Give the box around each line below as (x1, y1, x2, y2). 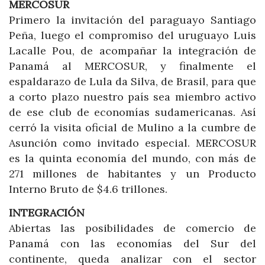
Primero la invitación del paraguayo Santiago (9, 13, 256, 27)
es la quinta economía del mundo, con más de (9, 151, 256, 166)
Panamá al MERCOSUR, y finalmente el (9, 59, 256, 73)
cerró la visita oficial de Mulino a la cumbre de (9, 121, 256, 135)
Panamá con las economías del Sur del (9, 236, 256, 250)
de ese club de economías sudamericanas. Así (9, 105, 256, 119)
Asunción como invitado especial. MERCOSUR (9, 136, 256, 150)
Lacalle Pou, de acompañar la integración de (9, 44, 256, 58)
